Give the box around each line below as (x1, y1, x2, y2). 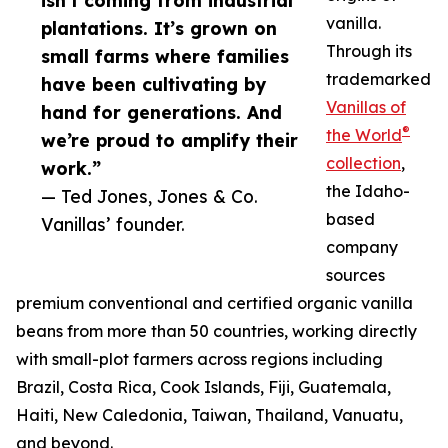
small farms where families (41, 45, 289, 68)
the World (326, 125, 402, 146)
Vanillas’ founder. (41, 213, 185, 236)
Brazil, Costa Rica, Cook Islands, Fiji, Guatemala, (16, 377, 391, 398)
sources (326, 265, 385, 286)
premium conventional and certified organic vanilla (16, 293, 413, 314)
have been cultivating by (41, 73, 266, 96)
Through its (326, 41, 412, 62)
